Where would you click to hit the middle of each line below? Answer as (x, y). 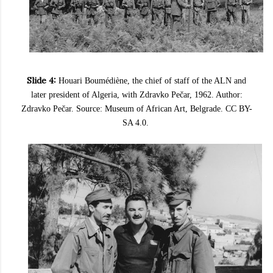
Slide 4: (43, 80)
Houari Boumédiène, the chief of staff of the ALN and (152, 80)
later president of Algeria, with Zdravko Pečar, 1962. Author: (136, 94)
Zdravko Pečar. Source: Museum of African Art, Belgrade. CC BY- (136, 108)
